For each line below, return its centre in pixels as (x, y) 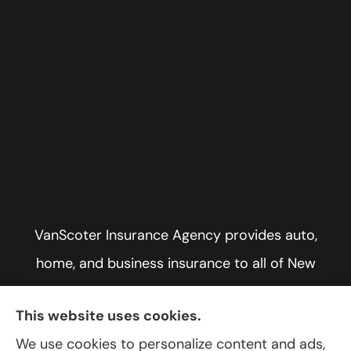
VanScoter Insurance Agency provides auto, (175, 235)
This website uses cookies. (109, 316)
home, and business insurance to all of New (175, 263)
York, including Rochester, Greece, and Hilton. (175, 291)
